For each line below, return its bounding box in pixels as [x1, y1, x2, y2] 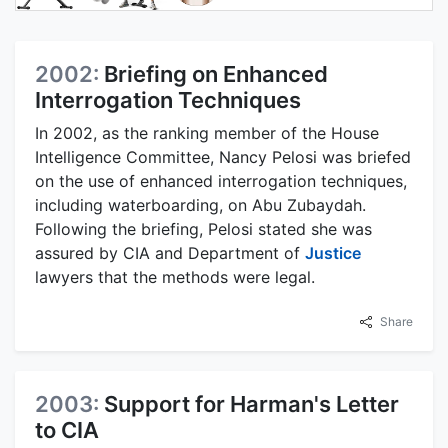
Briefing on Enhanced [104, 61, 328, 87]
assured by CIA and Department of [35, 243, 305, 263]
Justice [305, 243, 361, 263]
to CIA [35, 417, 99, 443]
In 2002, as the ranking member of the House [35, 123, 379, 143]
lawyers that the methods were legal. [35, 267, 315, 287]
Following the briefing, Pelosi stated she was [35, 219, 372, 239]
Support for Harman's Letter [104, 391, 399, 417]
